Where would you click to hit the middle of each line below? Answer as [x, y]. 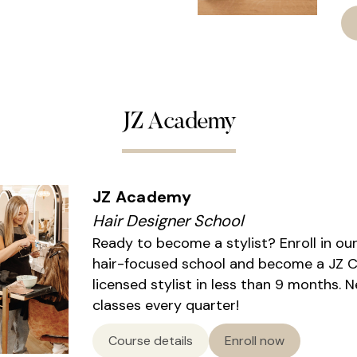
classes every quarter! [166, 306]
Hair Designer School [168, 221]
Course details [151, 341]
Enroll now [255, 341]
